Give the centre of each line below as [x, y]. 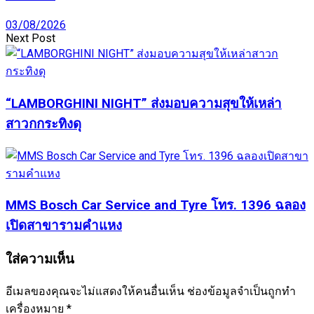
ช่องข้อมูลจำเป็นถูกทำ [241, 291]
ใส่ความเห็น [40, 259]
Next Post [30, 39]
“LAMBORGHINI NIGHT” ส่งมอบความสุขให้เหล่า [144, 103]
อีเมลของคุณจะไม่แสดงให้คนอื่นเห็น [95, 291]
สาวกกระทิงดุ [43, 124]
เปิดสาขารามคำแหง [64, 226]
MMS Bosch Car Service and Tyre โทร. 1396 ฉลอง [156, 206]
